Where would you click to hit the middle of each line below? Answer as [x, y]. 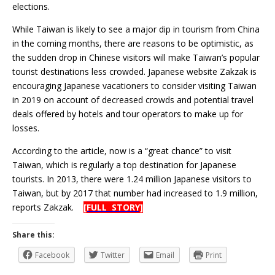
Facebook [52, 255]
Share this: [33, 235]
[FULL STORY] [113, 207]
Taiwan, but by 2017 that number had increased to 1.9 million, [135, 193]
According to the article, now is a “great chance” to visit [122, 151]
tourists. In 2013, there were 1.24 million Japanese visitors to [132, 179]
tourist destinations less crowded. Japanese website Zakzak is [134, 72]
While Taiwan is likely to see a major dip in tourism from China [136, 29]
